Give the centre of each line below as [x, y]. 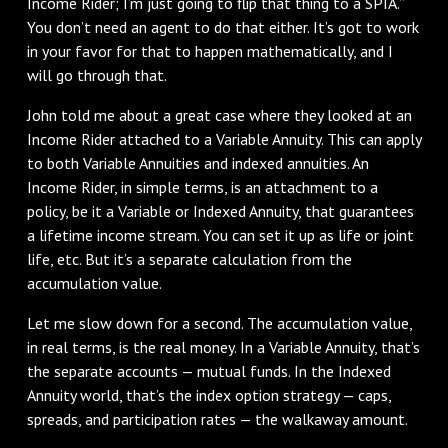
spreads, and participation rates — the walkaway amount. [217, 418]
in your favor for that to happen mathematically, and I [209, 50]
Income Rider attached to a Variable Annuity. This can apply [223, 138]
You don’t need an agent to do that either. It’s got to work [222, 26]
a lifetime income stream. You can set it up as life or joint [220, 234]
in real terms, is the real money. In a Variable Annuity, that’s [223, 346]
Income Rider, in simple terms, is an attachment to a [202, 186]
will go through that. [96, 74]
